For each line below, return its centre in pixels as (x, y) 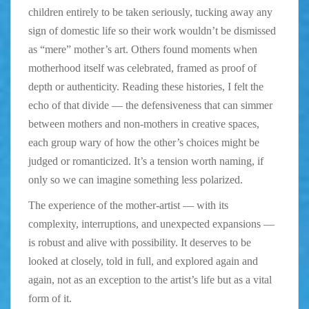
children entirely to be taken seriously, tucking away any (150, 12)
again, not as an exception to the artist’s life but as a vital (150, 279)
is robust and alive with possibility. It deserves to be (140, 242)
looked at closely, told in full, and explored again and (143, 261)
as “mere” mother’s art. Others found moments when (143, 49)
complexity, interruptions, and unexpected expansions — (151, 223)
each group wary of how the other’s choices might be (144, 142)
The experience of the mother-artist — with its (128, 205)
